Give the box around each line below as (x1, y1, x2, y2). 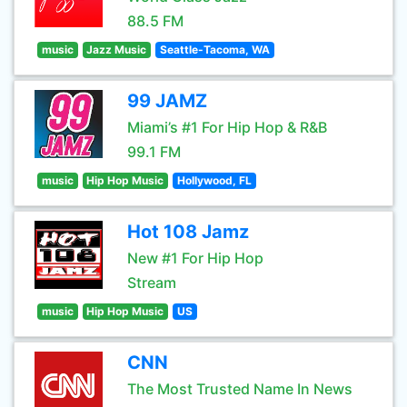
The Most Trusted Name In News (127, 380, 352, 398)
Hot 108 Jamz (127, 221, 249, 243)
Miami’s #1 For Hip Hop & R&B (127, 118, 327, 136)
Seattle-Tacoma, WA (159, 43, 270, 56)
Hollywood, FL (176, 174, 252, 187)
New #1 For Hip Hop (127, 249, 263, 267)
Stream (127, 273, 176, 292)
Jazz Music (86, 43, 147, 56)
